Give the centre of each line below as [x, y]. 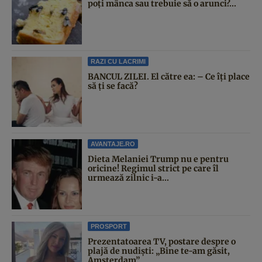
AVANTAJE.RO [113, 144]
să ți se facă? [113, 86]
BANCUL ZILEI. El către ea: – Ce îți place [169, 77]
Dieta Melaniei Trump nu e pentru [158, 159]
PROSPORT [109, 227]
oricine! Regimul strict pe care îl [153, 169]
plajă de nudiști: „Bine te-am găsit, [159, 251]
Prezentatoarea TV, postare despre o [162, 242]
